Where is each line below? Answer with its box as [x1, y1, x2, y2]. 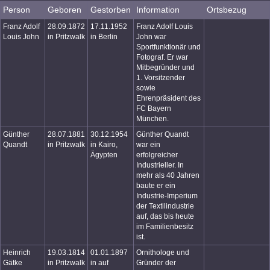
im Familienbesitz [136, 222, 193, 231]
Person [3, 5, 30, 14]
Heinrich [3, 248, 31, 257]
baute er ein [136, 181, 175, 190]
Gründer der [136, 259, 176, 267]
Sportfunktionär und [136, 43, 201, 51]
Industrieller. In [136, 161, 184, 169]
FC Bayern [136, 104, 171, 113]
